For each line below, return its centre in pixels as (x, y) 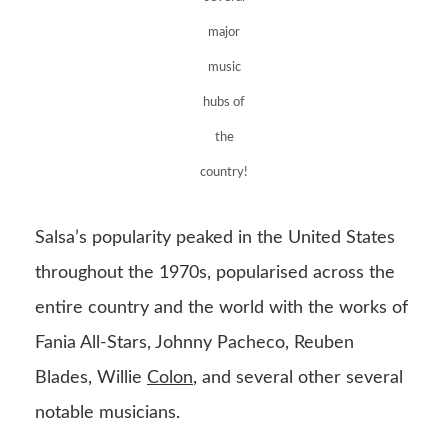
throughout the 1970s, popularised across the (215, 273)
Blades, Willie (91, 378)
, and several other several (298, 378)
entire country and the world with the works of (221, 308)
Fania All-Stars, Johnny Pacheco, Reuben (194, 343)
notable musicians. (110, 413)
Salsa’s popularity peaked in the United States (215, 238)
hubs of (224, 103)
